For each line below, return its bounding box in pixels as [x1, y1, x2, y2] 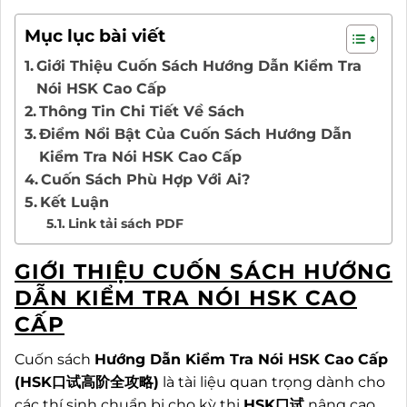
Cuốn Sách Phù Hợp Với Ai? [41, 170, 251, 188]
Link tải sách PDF [67, 214, 184, 232]
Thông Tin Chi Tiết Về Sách [39, 102, 245, 120]
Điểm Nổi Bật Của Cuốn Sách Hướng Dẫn [39, 124, 352, 143]
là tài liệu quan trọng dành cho [159, 373, 385, 392]
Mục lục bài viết [25, 25, 165, 47]
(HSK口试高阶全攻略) [15, 373, 159, 392]
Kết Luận [40, 193, 110, 211]
